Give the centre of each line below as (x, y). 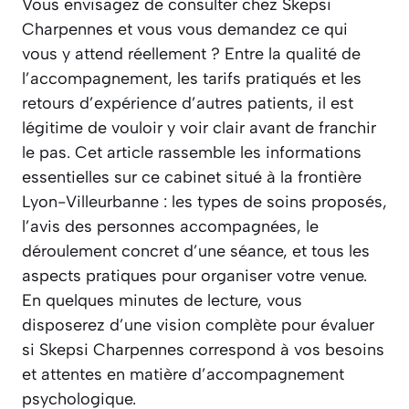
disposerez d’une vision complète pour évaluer (198, 325)
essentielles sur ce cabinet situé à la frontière (192, 178)
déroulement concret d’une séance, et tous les (196, 252)
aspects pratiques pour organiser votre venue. (194, 276)
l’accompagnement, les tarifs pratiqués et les (192, 79)
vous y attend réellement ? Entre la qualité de (191, 54)
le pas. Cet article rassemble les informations (192, 153)
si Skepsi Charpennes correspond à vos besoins (203, 350)
